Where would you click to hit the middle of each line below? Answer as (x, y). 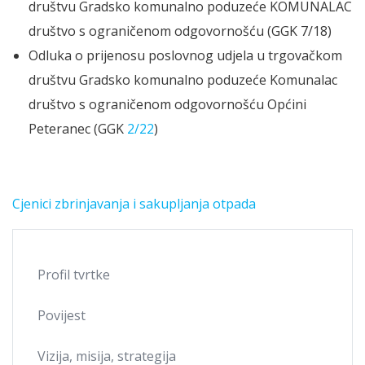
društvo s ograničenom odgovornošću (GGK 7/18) (180, 31)
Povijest (62, 316)
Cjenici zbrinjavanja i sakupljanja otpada (134, 204)
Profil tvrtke (74, 275)
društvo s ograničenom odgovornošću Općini (167, 105)
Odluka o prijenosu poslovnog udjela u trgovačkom (185, 56)
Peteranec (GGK (78, 129)
